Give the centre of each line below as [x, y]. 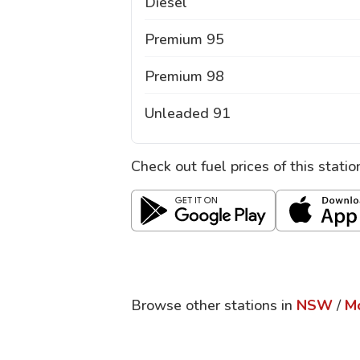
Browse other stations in [212, 305]
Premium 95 [184, 39]
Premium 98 [184, 76]
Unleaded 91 [188, 113]
